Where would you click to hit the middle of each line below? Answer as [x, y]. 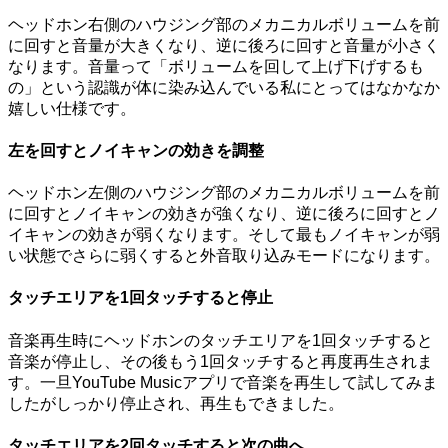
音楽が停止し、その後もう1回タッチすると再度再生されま [220, 361]
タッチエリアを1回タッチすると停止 [140, 298]
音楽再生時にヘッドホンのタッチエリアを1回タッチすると [220, 340]
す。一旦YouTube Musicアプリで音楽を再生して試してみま [223, 382]
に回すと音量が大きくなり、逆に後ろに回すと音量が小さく [224, 45]
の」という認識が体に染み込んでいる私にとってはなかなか [224, 87]
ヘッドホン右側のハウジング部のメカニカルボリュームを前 [224, 24]
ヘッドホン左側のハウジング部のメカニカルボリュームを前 [224, 193]
